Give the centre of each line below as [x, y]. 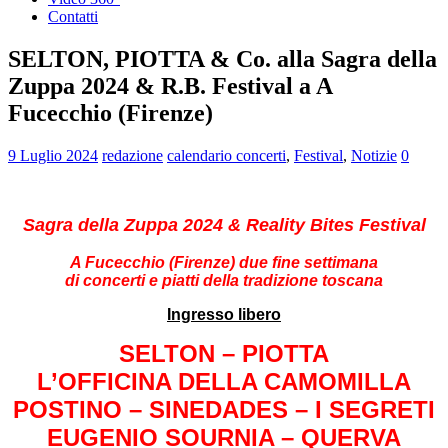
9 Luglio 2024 [53, 155]
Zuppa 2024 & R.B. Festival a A [170, 85]
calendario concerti [226, 155]
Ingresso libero [224, 314]
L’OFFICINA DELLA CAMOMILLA [224, 381]
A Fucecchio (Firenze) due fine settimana [224, 262]
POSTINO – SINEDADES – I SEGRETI [224, 409]
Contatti [73, 16]
